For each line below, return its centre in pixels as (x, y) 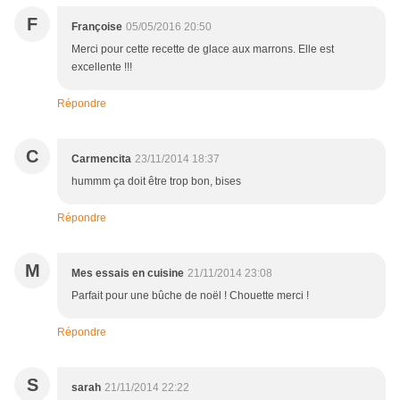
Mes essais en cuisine (128, 274)
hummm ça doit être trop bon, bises (156, 182)
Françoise (97, 27)
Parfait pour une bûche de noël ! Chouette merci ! (190, 296)
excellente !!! (102, 67)
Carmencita (101, 159)
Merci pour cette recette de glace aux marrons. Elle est (203, 50)
